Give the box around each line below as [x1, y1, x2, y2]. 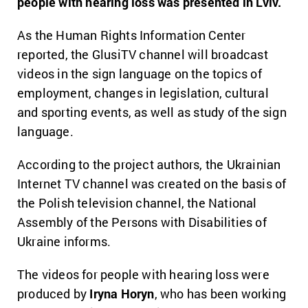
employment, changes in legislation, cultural [17, 85, 269, 101]
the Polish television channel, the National [17, 195, 257, 211]
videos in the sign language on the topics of [17, 65, 262, 82]
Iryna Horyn [89, 285, 155, 302]
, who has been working [154, 285, 287, 302]
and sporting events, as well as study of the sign [17, 104, 287, 120]
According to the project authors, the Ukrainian [17, 156, 281, 173]
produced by [17, 285, 90, 302]
